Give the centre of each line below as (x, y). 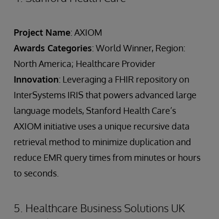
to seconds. (36, 173)
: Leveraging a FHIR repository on (124, 79)
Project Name (42, 33)
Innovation (36, 79)
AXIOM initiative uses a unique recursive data (102, 126)
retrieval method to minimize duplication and (102, 142)
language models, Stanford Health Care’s (95, 111)
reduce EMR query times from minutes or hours (107, 158)
